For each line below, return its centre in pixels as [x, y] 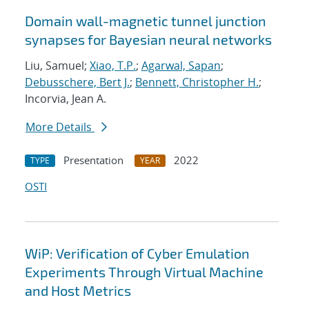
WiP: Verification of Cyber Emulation [137, 253]
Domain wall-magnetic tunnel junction [146, 21]
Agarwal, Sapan [181, 66]
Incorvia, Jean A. [66, 99]
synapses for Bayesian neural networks [148, 40]
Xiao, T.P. [113, 66]
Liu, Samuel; [57, 66]
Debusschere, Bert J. [77, 82]
